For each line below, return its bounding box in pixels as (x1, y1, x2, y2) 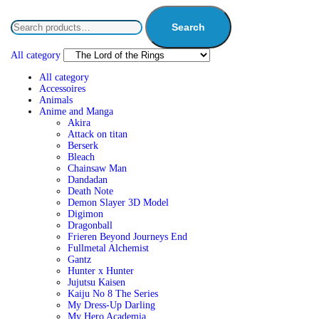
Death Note (67, 186, 113, 197)
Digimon (67, 209, 103, 219)
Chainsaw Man (67, 163, 127, 174)
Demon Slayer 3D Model (67, 197, 169, 208)
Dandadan (67, 174, 108, 185)
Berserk (67, 140, 98, 151)
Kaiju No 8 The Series (67, 288, 158, 299)
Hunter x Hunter (67, 266, 134, 276)
